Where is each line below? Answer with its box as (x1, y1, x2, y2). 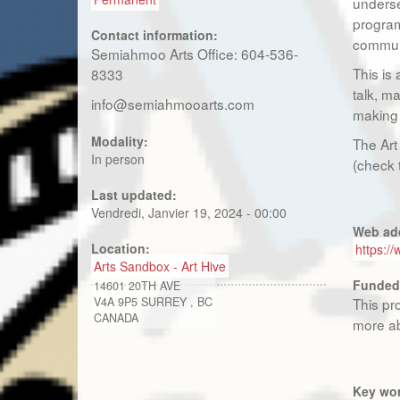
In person (91, 150, 145, 168)
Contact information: (91, 26, 221, 44)
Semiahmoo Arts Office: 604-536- (91, 44, 298, 63)
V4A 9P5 (94, 294, 137, 310)
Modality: (91, 132, 152, 150)
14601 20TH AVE (94, 278, 180, 294)
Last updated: (91, 186, 180, 204)
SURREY (141, 294, 190, 310)
